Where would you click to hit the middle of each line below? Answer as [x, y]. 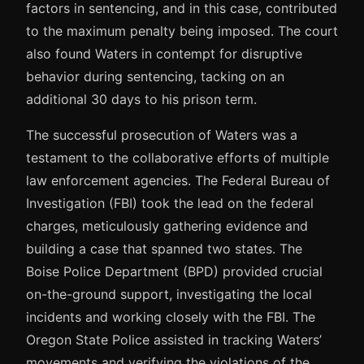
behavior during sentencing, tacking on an [155, 76]
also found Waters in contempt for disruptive [164, 53]
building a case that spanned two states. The [164, 248]
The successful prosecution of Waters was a [162, 134]
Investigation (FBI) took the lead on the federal [170, 203]
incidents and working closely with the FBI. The [171, 316]
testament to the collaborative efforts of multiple [178, 157]
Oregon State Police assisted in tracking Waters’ [174, 339]
